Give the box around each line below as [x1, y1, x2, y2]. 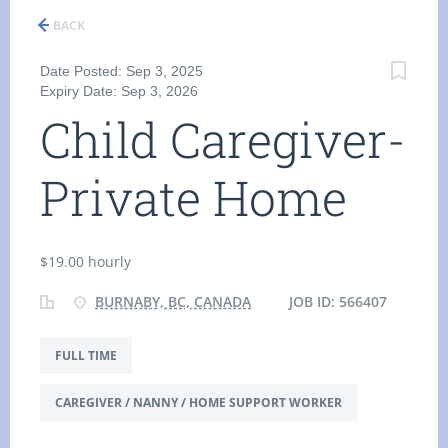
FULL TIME [55, 347, 117, 364]
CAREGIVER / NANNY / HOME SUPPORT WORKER [55, 394, 342, 411]
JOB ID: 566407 [285, 292, 387, 311]
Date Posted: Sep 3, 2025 [40, 63, 203, 79]
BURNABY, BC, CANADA [95, 292, 251, 311]
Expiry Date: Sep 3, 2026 [40, 83, 198, 99]
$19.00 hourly [40, 252, 131, 271]
